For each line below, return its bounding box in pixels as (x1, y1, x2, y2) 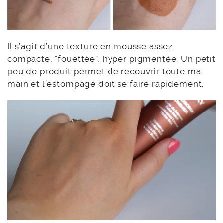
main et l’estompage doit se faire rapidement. (7, 78, 204, 89)
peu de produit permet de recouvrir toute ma (7, 66, 201, 76)
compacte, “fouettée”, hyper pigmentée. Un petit (7, 53, 216, 64)
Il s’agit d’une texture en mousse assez (7, 41, 173, 51)
